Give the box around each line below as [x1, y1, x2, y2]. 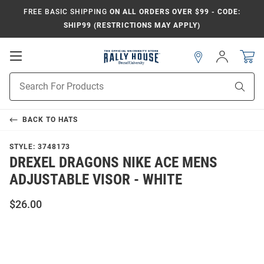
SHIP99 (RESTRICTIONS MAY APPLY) [64, 21, 200, 29]
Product [9, 74, 39, 84]
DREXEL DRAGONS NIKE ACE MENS [9, 154, 217, 171]
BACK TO [22, 115, 58, 124]
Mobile [21, 61, 56, 73]
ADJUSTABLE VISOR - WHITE [9, 171, 182, 189]
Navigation [21, 72, 74, 85]
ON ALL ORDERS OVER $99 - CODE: [107, 8, 240, 16]
